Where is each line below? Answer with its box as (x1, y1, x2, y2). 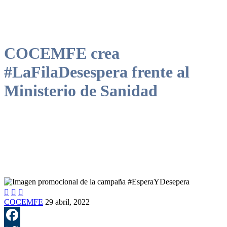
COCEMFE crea (4, 44, 120, 63)
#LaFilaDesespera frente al (4, 63, 190, 82)
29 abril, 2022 (45, 197, 90, 206)
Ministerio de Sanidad (4, 82, 158, 100)
